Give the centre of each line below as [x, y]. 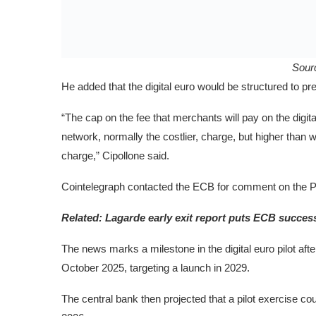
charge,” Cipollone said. [115, 156]
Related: [83, 218]
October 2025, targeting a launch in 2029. [156, 268]
